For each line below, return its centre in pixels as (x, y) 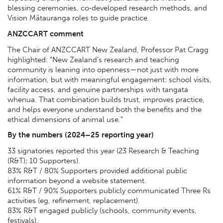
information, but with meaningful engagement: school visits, (110, 79)
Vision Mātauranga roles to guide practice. (79, 18)
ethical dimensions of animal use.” (66, 119)
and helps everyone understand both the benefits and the (105, 109)
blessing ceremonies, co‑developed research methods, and (107, 8)
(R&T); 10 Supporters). (45, 161)
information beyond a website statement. (78, 181)
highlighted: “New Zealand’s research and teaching (93, 59)
